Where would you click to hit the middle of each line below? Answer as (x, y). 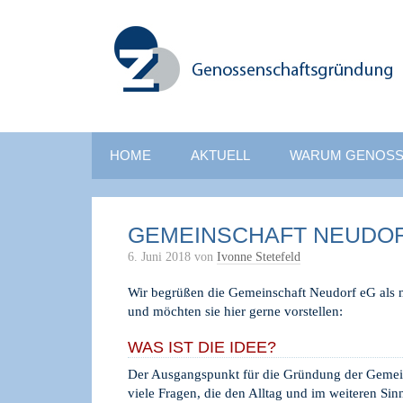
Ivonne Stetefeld (259, 257)
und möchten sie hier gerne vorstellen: (235, 311)
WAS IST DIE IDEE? (202, 347)
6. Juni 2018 (159, 257)
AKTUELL (220, 155)
